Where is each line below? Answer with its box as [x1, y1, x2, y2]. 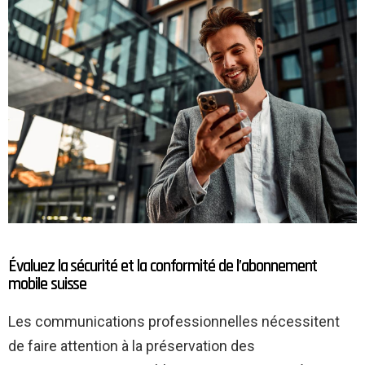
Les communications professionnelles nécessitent [8, 313, 340, 331]
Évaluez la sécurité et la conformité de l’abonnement [8, 255, 318, 278]
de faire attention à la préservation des [8, 337, 255, 355]
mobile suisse [8, 273, 87, 296]
